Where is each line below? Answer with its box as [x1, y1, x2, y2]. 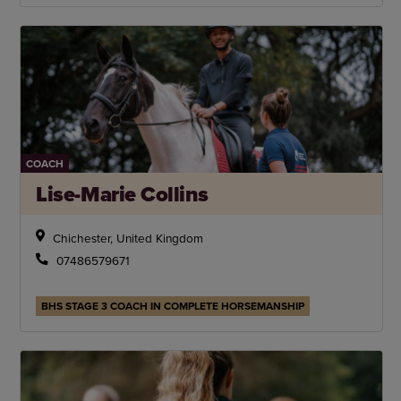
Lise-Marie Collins [36, 177, 209, 210]
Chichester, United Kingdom [52, 228, 203, 246]
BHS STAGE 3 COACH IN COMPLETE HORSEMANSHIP [41, 297, 305, 313]
